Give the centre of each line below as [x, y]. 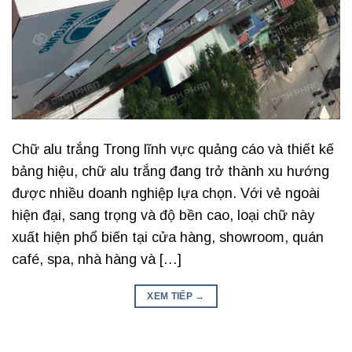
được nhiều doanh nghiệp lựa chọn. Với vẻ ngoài [166, 194]
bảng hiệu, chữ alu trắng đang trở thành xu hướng [170, 172]
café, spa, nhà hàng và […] [97, 260]
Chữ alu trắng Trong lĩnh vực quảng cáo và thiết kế [173, 150]
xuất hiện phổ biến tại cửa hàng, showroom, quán [168, 238]
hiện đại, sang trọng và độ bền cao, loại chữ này [163, 216]
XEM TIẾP [171, 297]
